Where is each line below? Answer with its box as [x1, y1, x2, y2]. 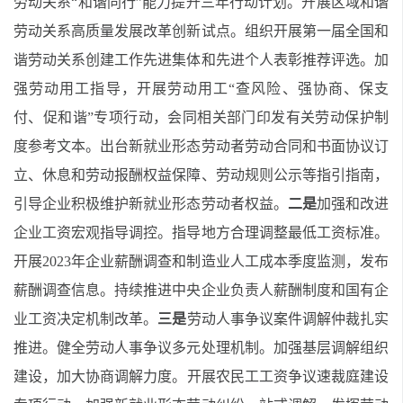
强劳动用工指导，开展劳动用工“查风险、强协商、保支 [13, 81, 389, 96]
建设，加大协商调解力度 [13, 369, 173, 384]
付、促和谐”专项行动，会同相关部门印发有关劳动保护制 [13, 110, 389, 125]
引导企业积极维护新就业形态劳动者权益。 [13, 196, 288, 211]
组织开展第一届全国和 [244, 23, 390, 39]
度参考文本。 [13, 139, 101, 154]
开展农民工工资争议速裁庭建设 [186, 369, 390, 384]
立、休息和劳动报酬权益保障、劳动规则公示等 [13, 167, 317, 183]
